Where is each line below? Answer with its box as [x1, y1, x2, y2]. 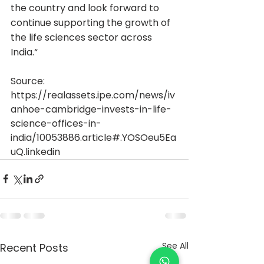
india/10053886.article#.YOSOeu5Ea [11, 130, 176, 144]
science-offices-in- [11, 116, 101, 130]
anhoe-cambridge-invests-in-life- [11, 102, 171, 116]
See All [162, 239, 189, 252]
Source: [11, 74, 47, 88]
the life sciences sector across [11, 30, 154, 44]
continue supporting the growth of [11, 15, 173, 29]
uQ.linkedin [11, 144, 60, 159]
